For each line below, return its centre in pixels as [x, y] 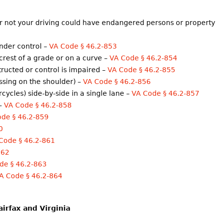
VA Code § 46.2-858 [38, 105]
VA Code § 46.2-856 [117, 82]
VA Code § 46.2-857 [165, 94]
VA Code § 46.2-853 [83, 46]
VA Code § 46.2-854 [143, 58]
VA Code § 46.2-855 [141, 70]
